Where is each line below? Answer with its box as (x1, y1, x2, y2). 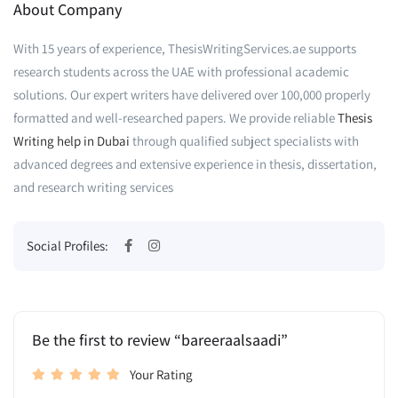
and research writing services (13, 179, 173, 195)
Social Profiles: (27, 237, 111, 254)
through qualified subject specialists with (130, 132, 359, 149)
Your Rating (130, 366, 193, 383)
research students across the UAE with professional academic (13, 63, 349, 80)
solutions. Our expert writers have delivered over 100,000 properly (13, 86, 370, 103)
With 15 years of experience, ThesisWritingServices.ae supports (13, 40, 356, 57)
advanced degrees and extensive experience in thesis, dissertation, (13, 155, 377, 172)
